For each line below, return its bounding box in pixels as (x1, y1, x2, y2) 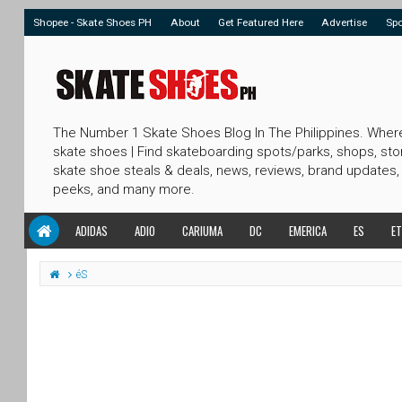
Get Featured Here (217, 16, 303, 29)
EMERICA (289, 222, 327, 240)
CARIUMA (182, 222, 223, 240)
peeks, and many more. (53, 181, 195, 197)
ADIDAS (75, 222, 108, 240)
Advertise (321, 16, 368, 29)
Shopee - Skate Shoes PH (33, 16, 153, 29)
